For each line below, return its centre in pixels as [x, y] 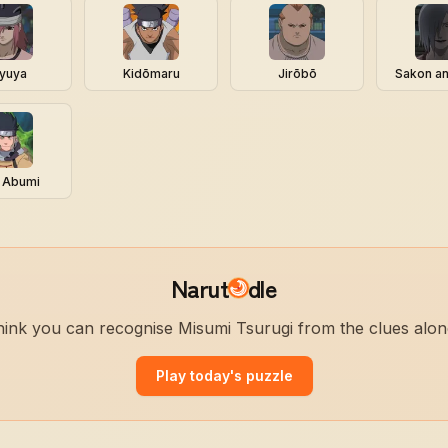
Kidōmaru [151, 73]
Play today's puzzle [224, 375]
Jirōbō [297, 73]
